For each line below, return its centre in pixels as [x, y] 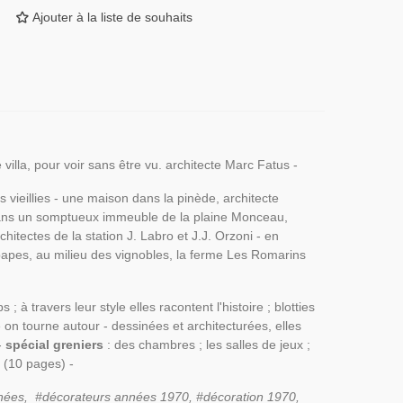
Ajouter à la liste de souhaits [112, 18]
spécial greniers [54, 345]
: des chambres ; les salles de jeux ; [207, 345]
